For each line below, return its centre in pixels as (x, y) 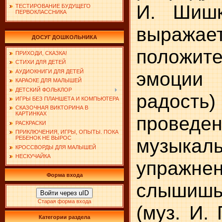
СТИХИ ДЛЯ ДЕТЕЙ (41, 62)
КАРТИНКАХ (31, 114)
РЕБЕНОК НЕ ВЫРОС (43, 138)
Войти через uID (64, 193)
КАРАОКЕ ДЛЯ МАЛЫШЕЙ (49, 81)
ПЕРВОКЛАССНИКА (41, 12)
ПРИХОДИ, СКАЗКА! (41, 53)
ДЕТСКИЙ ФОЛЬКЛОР (44, 89)
